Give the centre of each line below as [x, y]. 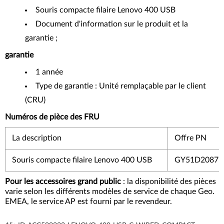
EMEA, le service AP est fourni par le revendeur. [88, 201]
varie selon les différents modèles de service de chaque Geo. [110, 191]
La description [36, 138]
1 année [49, 72]
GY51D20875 [198, 160]
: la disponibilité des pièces [168, 181]
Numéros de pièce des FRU [52, 117]
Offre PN [190, 138]
